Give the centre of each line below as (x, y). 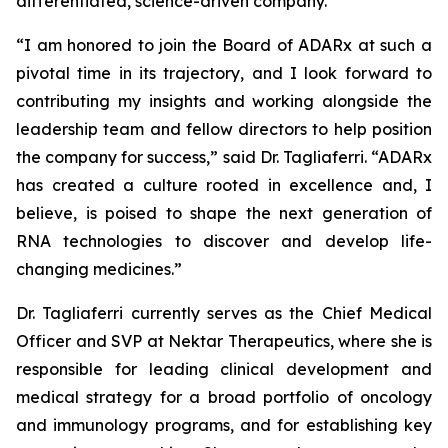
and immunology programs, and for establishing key (224, 425)
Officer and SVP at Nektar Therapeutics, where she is (224, 341)
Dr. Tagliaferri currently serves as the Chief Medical (224, 313)
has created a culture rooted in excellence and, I (224, 185)
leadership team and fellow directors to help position (224, 129)
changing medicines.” (99, 269)
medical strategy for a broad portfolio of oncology (224, 397)
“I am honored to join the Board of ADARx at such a (224, 45)
